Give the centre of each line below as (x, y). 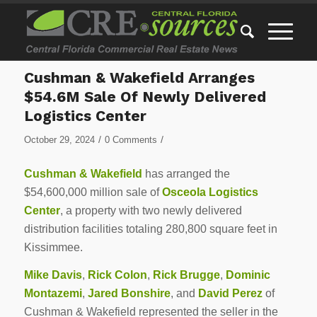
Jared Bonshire (129, 294)
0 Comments (131, 140)
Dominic (248, 275)
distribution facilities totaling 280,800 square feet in (150, 229)
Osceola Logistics (210, 192)
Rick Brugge (186, 275)
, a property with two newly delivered (151, 210)
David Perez (230, 294)
